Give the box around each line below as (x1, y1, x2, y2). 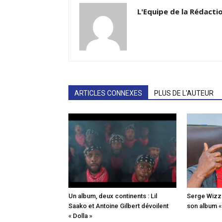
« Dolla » (68, 212, 92, 220)
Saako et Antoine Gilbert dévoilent (68, 202, 168, 210)
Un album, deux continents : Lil (68, 192, 157, 200)
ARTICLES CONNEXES (74, 89, 142, 97)
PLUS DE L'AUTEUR (154, 89, 214, 97)
